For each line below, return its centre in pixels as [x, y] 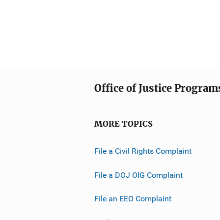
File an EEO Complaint [133, 198]
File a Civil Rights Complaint [143, 151]
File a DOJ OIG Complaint [138, 175]
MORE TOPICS [124, 124]
